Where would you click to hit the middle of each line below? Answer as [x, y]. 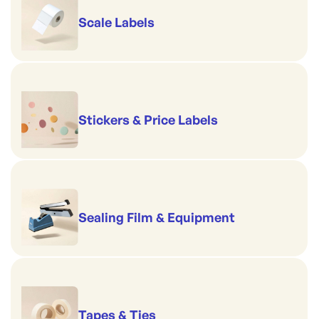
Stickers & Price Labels [148, 119]
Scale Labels [116, 22]
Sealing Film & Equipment [157, 217]
